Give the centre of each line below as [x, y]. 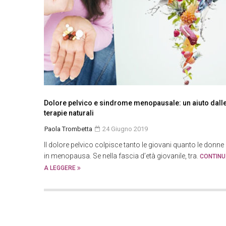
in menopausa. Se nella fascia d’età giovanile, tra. [122, 156]
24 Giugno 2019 [124, 129]
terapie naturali [69, 113]
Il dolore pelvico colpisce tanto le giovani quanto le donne [134, 145]
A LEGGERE [61, 168]
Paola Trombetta [68, 129]
